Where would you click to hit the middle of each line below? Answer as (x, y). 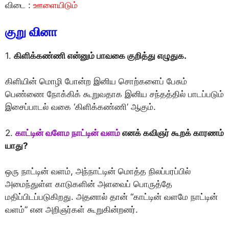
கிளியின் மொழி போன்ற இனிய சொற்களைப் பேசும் (96, 81)
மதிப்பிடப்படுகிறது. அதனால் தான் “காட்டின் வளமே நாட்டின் (111, 197)
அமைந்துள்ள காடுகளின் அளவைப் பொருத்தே (89, 184)
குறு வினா (31, 32)
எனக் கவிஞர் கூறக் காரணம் (172, 133)
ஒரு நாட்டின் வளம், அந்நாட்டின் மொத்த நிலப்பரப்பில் (98, 171)
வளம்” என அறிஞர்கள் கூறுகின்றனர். (72, 210)
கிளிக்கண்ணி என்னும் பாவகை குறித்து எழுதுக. (100, 55)
